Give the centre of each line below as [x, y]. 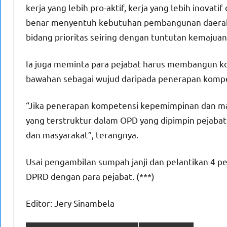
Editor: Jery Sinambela [70, 203]
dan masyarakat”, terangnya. [82, 135]
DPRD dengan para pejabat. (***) [90, 176]
